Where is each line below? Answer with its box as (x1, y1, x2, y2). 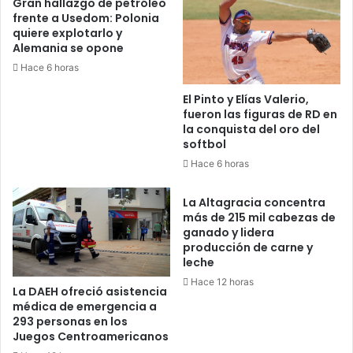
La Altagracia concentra (183, 195, 325, 211)
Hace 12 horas (191, 276, 254, 288)
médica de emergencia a (13, 299, 157, 315)
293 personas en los (13, 314, 128, 330)
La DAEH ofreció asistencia (13, 284, 167, 300)
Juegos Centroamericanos (13, 329, 169, 345)
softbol (183, 136, 226, 153)
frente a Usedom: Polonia (13, 9, 159, 26)
